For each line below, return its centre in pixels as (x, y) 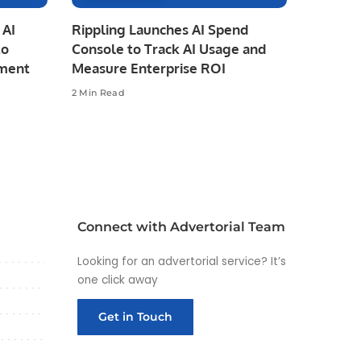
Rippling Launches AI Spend (160, 29)
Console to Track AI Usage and (168, 48)
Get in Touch (135, 316)
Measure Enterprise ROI (148, 68)
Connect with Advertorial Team (181, 226)
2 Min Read (98, 93)
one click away (118, 280)
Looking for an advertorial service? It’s (182, 261)
